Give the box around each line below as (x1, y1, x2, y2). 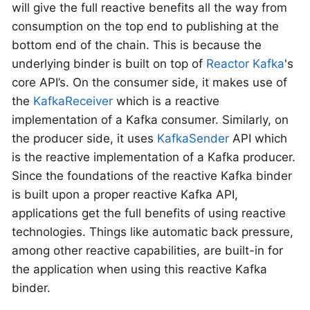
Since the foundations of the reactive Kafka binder (12, 169, 292, 183)
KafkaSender (157, 131, 229, 146)
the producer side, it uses (12, 131, 157, 146)
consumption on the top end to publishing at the (12, 19, 279, 34)
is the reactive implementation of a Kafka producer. (12, 150, 295, 165)
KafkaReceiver (33, 94, 113, 109)
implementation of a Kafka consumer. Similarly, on (12, 113, 289, 127)
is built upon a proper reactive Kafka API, (12, 188, 238, 202)
